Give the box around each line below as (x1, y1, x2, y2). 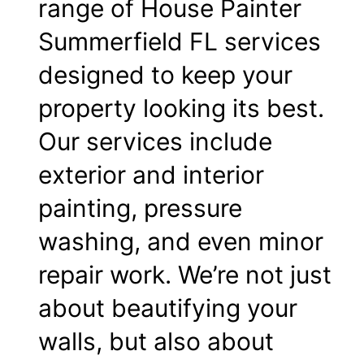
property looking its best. (38, 93, 324, 123)
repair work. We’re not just (38, 260, 331, 290)
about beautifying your (38, 293, 297, 323)
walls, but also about (38, 327, 274, 357)
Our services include (38, 127, 272, 157)
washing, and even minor (38, 227, 323, 257)
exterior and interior (38, 160, 264, 190)
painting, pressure (38, 193, 242, 223)
